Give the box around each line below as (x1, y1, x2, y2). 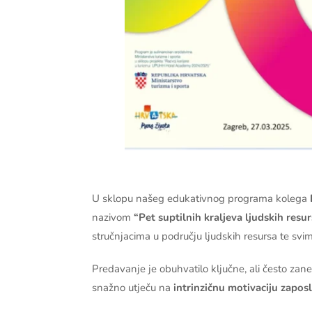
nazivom (92, 210, 134, 224)
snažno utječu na (92, 280, 173, 295)
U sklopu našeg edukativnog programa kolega (92, 191, 310, 205)
